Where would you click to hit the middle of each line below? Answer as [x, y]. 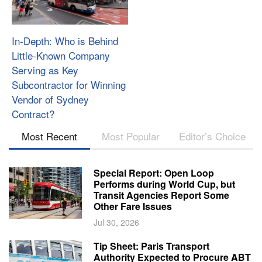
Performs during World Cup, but [165, 184]
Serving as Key [45, 70]
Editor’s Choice [213, 136]
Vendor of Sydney [50, 99]
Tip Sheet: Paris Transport [152, 246]
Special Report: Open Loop [154, 173]
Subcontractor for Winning [69, 85]
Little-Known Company [61, 56]
